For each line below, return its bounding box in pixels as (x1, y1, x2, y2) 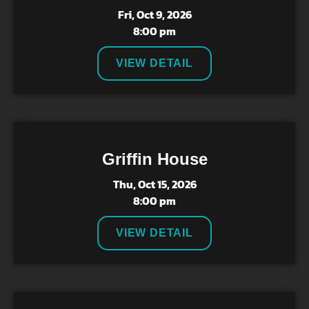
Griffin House (101, 150, 208, 168)
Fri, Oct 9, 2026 (117, 6, 192, 23)
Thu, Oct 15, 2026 (112, 176, 197, 192)
